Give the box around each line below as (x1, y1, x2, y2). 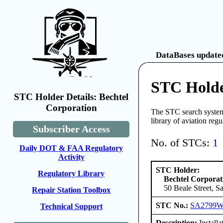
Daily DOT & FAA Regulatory (19, 144, 123, 152)
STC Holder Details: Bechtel (14, 92, 129, 102)
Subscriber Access (32, 123, 110, 134)
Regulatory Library (38, 169, 105, 178)
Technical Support (40, 202, 103, 211)
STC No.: (156, 201, 191, 210)
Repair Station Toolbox (32, 186, 111, 194)
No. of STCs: (151, 136, 213, 149)
